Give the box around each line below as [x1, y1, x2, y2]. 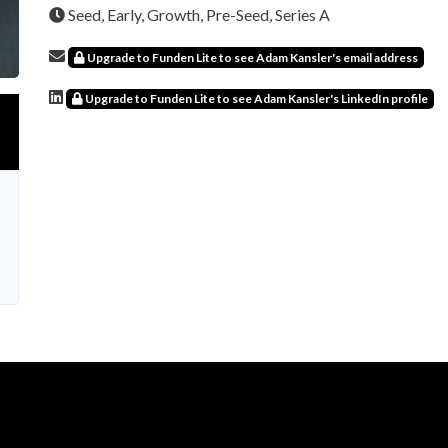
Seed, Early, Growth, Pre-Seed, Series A [65, 4, 330, 24]
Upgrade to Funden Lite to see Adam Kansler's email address [85, 49, 418, 65]
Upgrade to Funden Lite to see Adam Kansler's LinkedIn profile [83, 90, 428, 106]
